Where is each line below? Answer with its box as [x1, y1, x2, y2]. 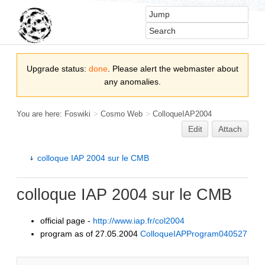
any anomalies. [104, 77, 161, 86]
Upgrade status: [27, 64, 89, 73]
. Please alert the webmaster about [108, 64, 238, 73]
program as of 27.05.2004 [40, 228, 140, 238]
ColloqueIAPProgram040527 [140, 228, 247, 238]
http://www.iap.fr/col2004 [93, 215, 185, 225]
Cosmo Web [101, 109, 143, 118]
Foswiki [64, 109, 91, 118]
